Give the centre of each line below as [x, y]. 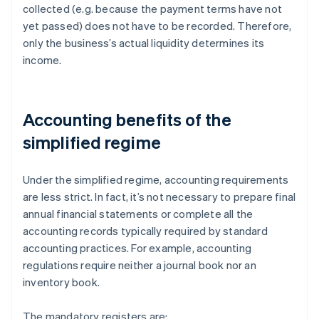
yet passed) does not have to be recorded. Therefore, [157, 26]
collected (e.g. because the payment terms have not [153, 9]
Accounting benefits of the [127, 120]
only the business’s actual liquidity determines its [144, 43]
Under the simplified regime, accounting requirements [156, 180]
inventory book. [61, 282]
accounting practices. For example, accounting [137, 248]
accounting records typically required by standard [145, 231]
